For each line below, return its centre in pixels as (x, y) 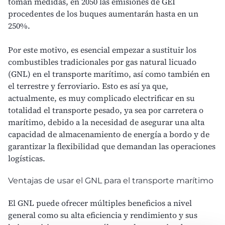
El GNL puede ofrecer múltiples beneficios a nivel (100, 203)
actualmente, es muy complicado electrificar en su (101, 98)
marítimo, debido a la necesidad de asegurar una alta (106, 122)
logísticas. (27, 158)
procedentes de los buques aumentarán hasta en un (103, 13)
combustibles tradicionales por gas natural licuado (102, 62)
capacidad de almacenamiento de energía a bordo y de (109, 134)
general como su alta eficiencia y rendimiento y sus (103, 215)
